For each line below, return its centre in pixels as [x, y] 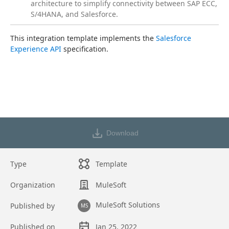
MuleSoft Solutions [128, 205]
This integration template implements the [83, 38]
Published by [32, 206]
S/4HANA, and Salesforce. [74, 14]
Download [122, 133]
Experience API [36, 49]
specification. [85, 49]
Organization [33, 185]
